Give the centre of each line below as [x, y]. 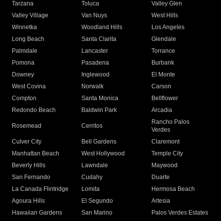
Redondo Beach [34, 110]
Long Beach [28, 39]
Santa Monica [100, 98]
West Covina [29, 87]
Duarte [160, 177]
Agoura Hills [28, 201]
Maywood [164, 166]
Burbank [163, 63]
